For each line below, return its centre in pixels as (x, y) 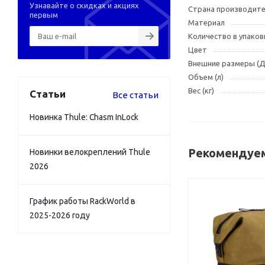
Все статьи (135, 95)
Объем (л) (206, 77)
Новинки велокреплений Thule (90, 152)
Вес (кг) (201, 91)
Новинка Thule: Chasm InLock (84, 117)
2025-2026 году (60, 215)
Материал (206, 22)
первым (44, 14)
